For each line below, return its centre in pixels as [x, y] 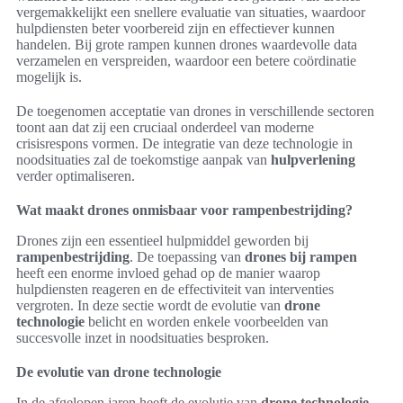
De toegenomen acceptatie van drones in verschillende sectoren [195, 111]
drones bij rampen [301, 257]
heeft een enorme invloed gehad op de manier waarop [168, 273]
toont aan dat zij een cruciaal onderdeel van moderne [165, 127]
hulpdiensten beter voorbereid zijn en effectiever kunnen [175, 28]
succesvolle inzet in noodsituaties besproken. [143, 338]
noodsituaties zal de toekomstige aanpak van [143, 160]
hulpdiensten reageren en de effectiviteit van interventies [175, 289]
